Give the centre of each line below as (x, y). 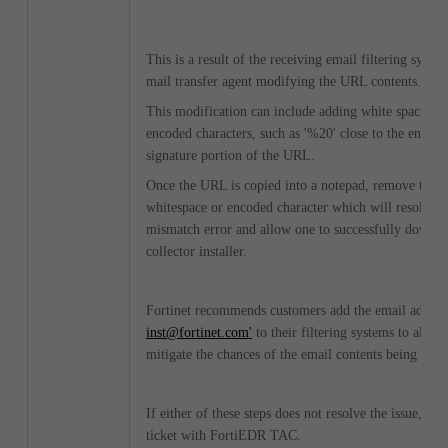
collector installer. (196, 251)
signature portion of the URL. (230, 155)
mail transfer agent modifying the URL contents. (283, 81)
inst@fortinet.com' (199, 332)
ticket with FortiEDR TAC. (223, 435)
